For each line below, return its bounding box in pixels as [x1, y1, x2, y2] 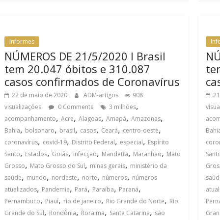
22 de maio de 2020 [12, 91, 67, 99]
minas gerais [90, 162, 125, 170]
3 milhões [109, 103, 136, 111]
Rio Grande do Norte [106, 197, 165, 205]
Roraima [81, 209, 105, 217]
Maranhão [133, 150, 162, 158]
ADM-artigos [83, 91, 120, 99]
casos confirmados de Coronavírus [4, 74, 180, 89]
